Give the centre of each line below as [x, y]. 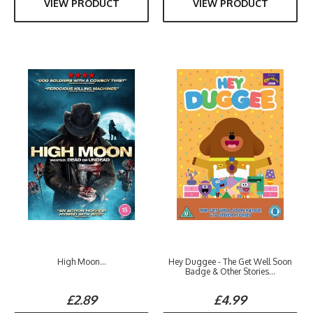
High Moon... [81, 262]
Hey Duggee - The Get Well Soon [230, 262]
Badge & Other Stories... [230, 271]
